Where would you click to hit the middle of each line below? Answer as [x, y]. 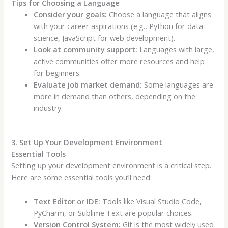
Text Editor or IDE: [67, 201]
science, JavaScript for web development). [105, 37]
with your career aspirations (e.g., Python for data [119, 26]
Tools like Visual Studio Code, [151, 201]
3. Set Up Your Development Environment [87, 142]
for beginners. [58, 73]
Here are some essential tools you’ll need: [82, 177]
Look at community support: [86, 49]
